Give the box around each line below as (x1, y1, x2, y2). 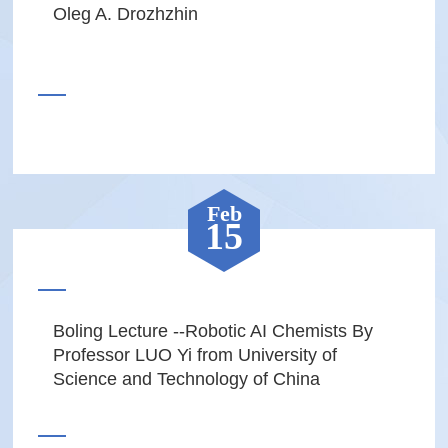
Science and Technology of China (53, 368, 320, 389)
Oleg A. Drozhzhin (53, 3, 198, 24)
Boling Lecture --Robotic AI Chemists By (53, 320, 373, 341)
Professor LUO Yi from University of (53, 344, 337, 365)
